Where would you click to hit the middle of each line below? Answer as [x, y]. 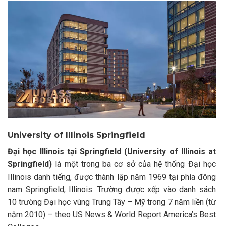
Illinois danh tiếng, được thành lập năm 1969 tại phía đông [112, 177]
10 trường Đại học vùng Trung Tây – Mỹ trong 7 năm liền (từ [112, 202]
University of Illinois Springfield [76, 135]
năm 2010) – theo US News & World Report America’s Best [112, 215]
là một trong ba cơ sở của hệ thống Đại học [134, 164]
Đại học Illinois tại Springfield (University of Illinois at [112, 152]
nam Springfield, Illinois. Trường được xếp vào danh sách [112, 190]
